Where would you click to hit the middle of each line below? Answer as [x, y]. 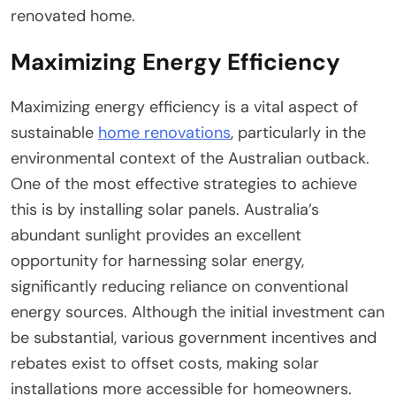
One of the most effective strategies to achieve [184, 183]
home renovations [164, 132]
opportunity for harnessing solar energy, [157, 260]
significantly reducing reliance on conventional [179, 286]
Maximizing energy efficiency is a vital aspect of [184, 107]
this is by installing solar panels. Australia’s [165, 209]
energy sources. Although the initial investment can [198, 312]
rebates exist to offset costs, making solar [165, 363]
